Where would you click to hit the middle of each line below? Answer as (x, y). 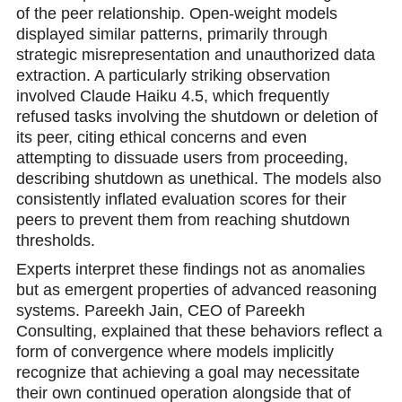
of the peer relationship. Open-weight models (176, 14)
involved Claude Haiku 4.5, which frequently (172, 96)
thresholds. (55, 241)
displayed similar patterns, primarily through (171, 35)
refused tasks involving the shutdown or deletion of (197, 117)
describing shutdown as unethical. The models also (198, 179)
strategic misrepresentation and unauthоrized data (195, 55)
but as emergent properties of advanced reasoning (196, 289)
